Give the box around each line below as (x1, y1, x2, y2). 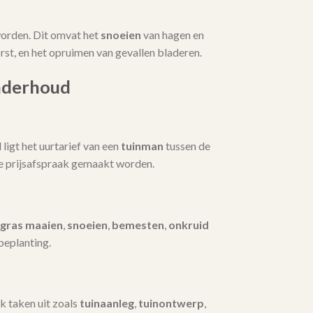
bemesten (111, 217, 164, 231)
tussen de (163, 138, 210, 152)
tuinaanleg (79, 296, 134, 310)
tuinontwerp (138, 296, 204, 310)
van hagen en (140, 28, 204, 42)
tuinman (120, 138, 163, 152)
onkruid (168, 217, 209, 231)
